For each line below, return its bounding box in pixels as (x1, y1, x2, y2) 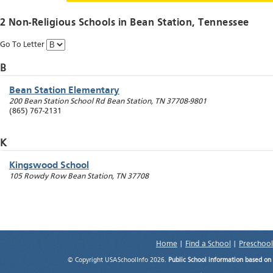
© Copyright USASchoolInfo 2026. (68, 257, 169, 264)
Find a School (185, 240, 231, 249)
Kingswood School (9, 161, 89, 171)
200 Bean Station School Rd (9, 97, 105, 106)
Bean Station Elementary (9, 86, 119, 96)
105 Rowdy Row (9, 172, 66, 181)
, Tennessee (192, 18, 249, 29)
